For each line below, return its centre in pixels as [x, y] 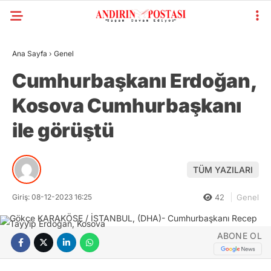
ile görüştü [67, 130]
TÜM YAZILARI [223, 169]
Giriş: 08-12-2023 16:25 [52, 197]
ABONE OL [239, 235]
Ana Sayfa [30, 54]
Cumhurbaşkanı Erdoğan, [134, 81]
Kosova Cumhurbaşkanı [127, 106]
